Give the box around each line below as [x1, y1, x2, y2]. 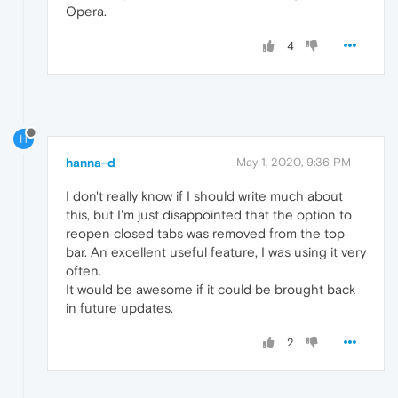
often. [66, 262, 101, 278]
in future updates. [66, 299, 173, 315]
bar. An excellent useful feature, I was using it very [66, 243, 366, 259]
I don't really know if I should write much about [66, 187, 343, 203]
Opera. [66, 4, 107, 20]
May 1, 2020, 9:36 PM [236, 155, 351, 169]
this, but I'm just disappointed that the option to [66, 206, 352, 222]
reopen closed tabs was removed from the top [66, 225, 345, 241]
